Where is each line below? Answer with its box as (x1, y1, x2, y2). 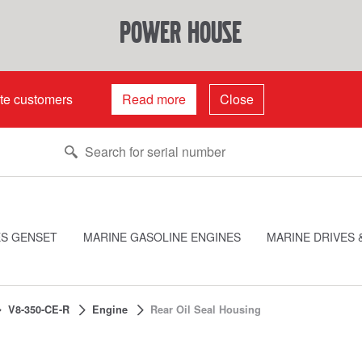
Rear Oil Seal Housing (150, 302, 262, 317)
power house (120, 16, 242, 48)
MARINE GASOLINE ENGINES (83, 229, 241, 245)
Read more (122, 90, 186, 108)
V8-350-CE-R (7, 302, 69, 317)
